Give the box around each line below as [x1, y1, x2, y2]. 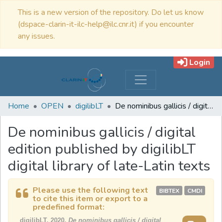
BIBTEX [159, 187, 179, 195]
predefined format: [33, 202, 105, 213]
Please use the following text [33, 185, 148, 196]
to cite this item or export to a [33, 193, 148, 204]
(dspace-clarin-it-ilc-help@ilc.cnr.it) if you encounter [18, 19, 194, 30]
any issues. [18, 31, 55, 42]
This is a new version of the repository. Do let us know [18, 7, 204, 18]
